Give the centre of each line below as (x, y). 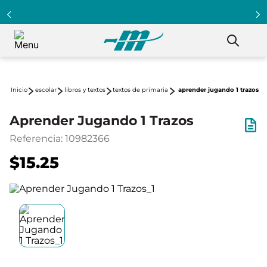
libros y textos (85, 90)
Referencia (35, 139)
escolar (46, 90)
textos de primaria (141, 90)
